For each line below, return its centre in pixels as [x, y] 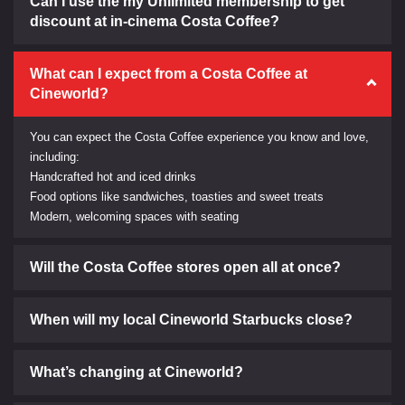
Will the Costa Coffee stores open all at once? [185, 267]
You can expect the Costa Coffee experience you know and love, [199, 137]
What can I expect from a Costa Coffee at [169, 73]
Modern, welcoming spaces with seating [134, 216]
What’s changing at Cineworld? [137, 372]
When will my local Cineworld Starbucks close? [191, 319]
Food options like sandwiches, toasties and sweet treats [177, 196]
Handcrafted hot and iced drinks [113, 176]
